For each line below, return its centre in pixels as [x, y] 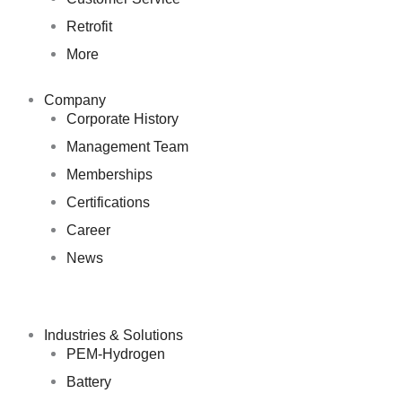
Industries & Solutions [114, 334]
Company [75, 100]
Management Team [127, 146]
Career [88, 230]
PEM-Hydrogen [115, 353]
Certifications [108, 202]
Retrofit [89, 26]
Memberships [109, 174]
